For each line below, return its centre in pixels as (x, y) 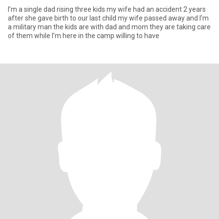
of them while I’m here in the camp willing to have (84, 36)
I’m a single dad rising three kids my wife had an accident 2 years (107, 9)
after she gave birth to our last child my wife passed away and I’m (108, 18)
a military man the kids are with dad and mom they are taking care (109, 27)
